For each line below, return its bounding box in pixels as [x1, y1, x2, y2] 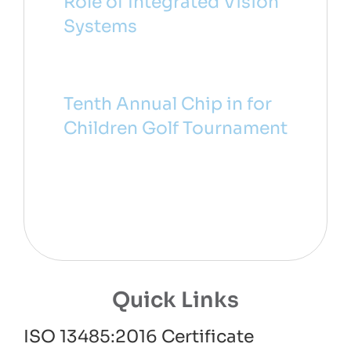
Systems [63, 16, 137, 38]
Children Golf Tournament [63, 118, 288, 139]
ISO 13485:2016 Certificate [23, 326, 254, 348]
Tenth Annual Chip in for [63, 93, 272, 115]
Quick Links [112, 287, 239, 314]
